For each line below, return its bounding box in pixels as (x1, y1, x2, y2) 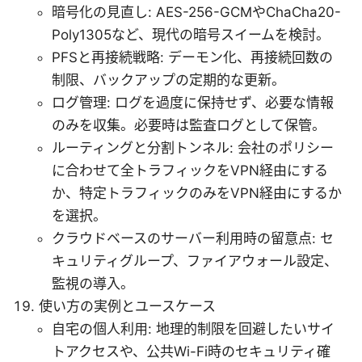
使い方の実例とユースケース (39, 297, 216, 314)
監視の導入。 (52, 275, 134, 292)
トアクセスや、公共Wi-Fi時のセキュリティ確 (52, 343, 330, 360)
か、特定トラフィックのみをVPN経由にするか (52, 184, 342, 201)
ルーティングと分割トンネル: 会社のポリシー (52, 139, 334, 156)
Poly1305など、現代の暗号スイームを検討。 (52, 26, 330, 43)
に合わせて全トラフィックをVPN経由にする (52, 162, 328, 179)
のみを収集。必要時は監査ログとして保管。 (52, 116, 326, 133)
